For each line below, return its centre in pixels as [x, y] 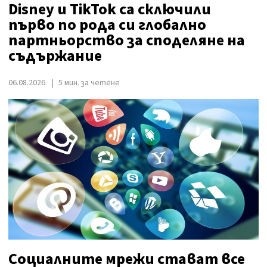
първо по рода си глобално [107, 24]
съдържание [55, 55]
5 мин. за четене [89, 83]
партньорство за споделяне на [127, 40]
